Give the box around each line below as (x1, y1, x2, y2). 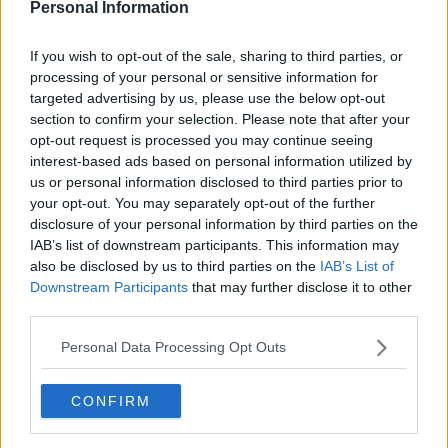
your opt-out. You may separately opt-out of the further (30, 194, 375, 211)
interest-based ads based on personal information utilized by (30, 152, 412, 169)
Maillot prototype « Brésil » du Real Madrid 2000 (24, 100, 411, 121)
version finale (24, 413, 133, 434)
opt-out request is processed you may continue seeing (30, 131, 373, 148)
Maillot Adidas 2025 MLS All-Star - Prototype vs (24, 394, 406, 415)
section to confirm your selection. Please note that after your (30, 110, 410, 127)
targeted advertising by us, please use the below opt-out (30, 89, 385, 106)
